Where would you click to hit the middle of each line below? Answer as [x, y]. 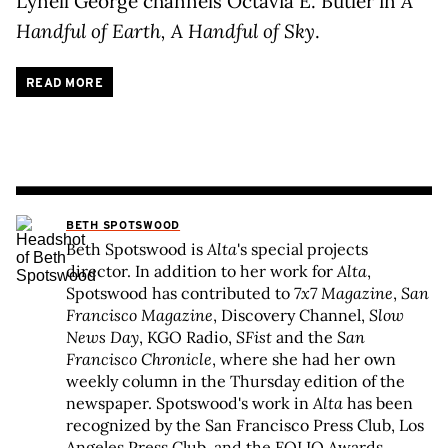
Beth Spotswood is [136, 248]
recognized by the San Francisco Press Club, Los [245, 424]
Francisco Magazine [139, 314]
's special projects [302, 248]
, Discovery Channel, [291, 314]
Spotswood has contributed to [180, 292]
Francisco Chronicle [139, 358]
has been [378, 402]
